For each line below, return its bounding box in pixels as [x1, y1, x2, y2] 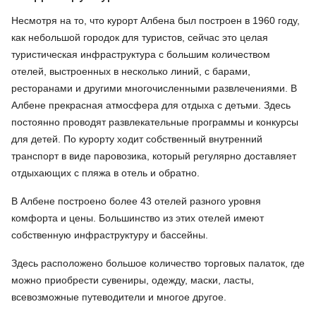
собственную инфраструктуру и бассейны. [11, 229, 208, 241]
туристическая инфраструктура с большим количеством [11, 49, 270, 61]
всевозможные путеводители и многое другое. [11, 291, 226, 303]
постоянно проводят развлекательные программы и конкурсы [11, 116, 298, 128]
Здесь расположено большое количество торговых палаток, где [11, 257, 305, 269]
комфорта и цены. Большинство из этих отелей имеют [11, 212, 264, 224]
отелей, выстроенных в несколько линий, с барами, [11, 66, 250, 78]
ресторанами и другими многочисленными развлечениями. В [11, 83, 297, 95]
